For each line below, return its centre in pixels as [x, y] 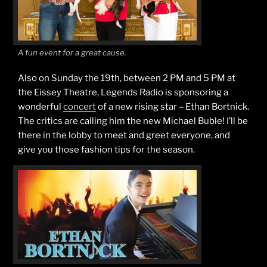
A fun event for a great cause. [72, 53]
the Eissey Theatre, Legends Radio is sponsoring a [123, 92]
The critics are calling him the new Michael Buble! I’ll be [133, 121]
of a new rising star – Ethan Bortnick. [173, 106]
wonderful [41, 106]
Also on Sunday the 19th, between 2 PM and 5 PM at [127, 78]
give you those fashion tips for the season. [106, 149]
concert [80, 106]
